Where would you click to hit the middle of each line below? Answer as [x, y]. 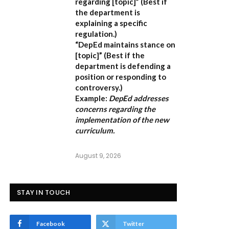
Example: [91, 98]
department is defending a [123, 66]
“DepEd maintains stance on [125, 45]
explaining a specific [111, 23]
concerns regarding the [115, 109]
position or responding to [121, 77]
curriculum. [95, 131]
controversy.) [99, 88]
